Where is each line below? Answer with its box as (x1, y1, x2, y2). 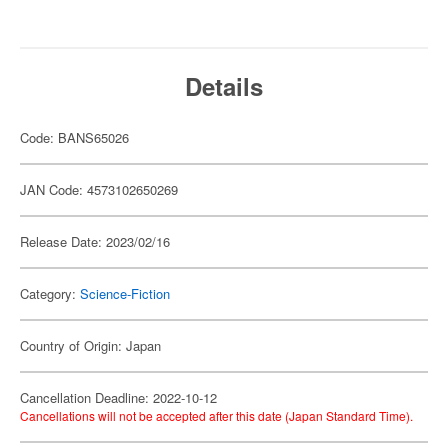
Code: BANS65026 (20, 128, 129, 147)
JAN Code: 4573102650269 (20, 180, 178, 199)
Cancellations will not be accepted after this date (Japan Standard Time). (20, 407, 413, 424)
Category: (20, 284, 80, 303)
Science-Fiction (80, 284, 170, 303)
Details (185, 69, 263, 103)
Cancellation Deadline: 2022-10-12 (20, 388, 217, 407)
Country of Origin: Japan (20, 336, 161, 355)
